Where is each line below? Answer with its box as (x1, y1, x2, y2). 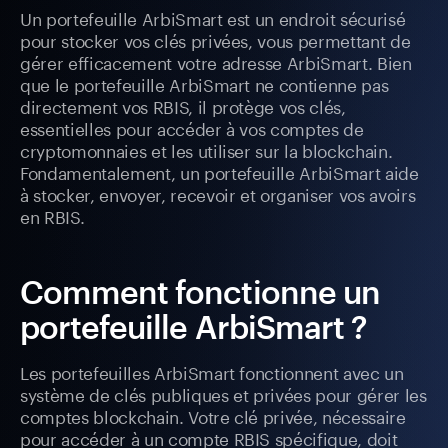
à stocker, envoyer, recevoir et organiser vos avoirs (20, 180, 416, 207)
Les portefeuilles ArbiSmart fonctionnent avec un (20, 358, 404, 385)
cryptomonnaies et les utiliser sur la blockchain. (20, 136, 393, 163)
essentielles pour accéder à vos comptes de (20, 114, 364, 141)
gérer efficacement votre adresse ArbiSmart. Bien (20, 48, 412, 75)
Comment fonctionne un (20, 273, 380, 311)
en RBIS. (20, 202, 85, 229)
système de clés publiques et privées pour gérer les (20, 380, 427, 407)
